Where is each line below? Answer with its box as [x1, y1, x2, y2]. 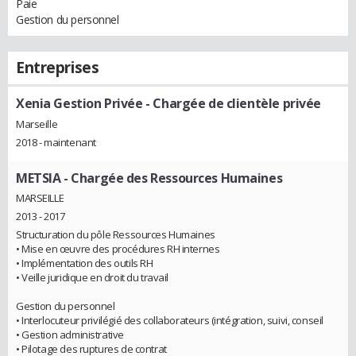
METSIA [16, 168, 61, 187]
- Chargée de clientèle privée [142, 95, 322, 112]
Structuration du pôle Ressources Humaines [16, 227, 215, 242]
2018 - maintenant [16, 134, 96, 149]
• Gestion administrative [16, 327, 124, 342]
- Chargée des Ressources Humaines [60, 168, 283, 187]
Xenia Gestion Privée [16, 95, 143, 112]
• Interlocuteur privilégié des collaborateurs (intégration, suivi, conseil [16, 313, 323, 328]
